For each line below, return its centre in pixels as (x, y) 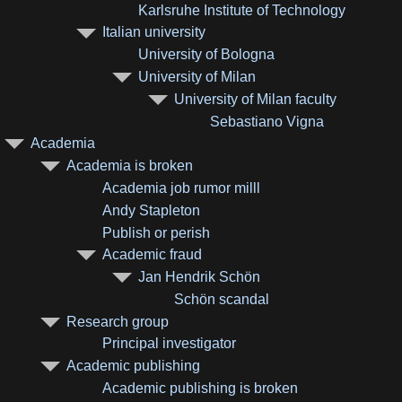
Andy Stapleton (152, 210)
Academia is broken (130, 166)
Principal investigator (170, 344)
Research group (118, 321)
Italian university (154, 32)
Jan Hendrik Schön (200, 277)
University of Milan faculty (256, 99)
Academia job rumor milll (182, 188)
